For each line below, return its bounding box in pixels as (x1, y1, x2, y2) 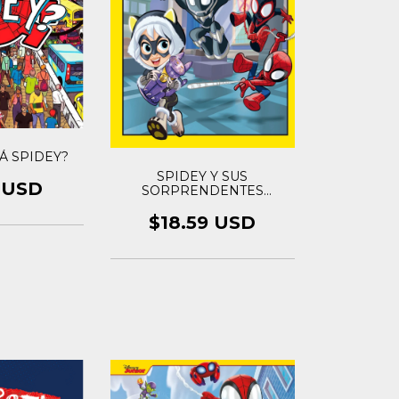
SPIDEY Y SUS (157, 167, 248, 184)
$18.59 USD (149, 211, 256, 233)
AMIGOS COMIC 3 (145, 196, 260, 213)
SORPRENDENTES (141, 182, 264, 199)
